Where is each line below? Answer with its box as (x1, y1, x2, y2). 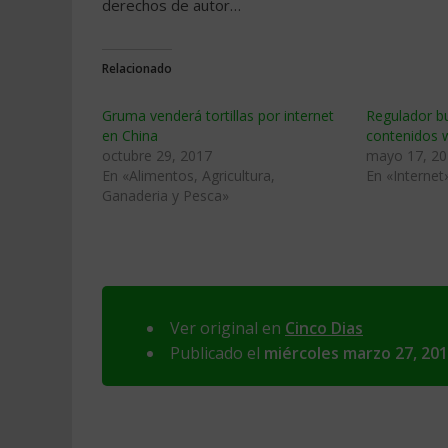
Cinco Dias (285, 317, 363, 339)
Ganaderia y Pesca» (102, 186, 229, 205)
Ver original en (170, 317, 285, 339)
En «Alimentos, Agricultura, (102, 166, 275, 185)
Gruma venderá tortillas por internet (102, 106, 334, 125)
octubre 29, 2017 (102, 146, 212, 165)
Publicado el (170, 342, 264, 364)
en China (102, 126, 158, 145)
